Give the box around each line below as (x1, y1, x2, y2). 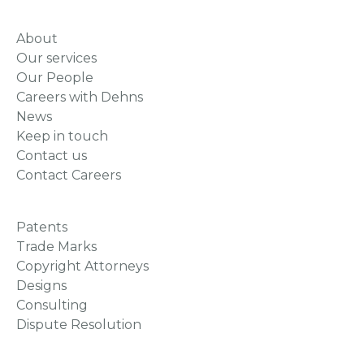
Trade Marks (16, 239, 97, 254)
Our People (16, 70, 93, 85)
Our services (16, 50, 97, 66)
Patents (16, 219, 67, 235)
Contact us (16, 148, 87, 163)
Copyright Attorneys (16, 258, 149, 274)
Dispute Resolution (16, 317, 141, 332)
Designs (16, 278, 67, 293)
